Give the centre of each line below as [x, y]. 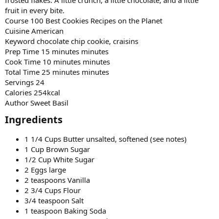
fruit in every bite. [35, 10]
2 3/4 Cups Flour [53, 190]
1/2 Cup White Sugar [59, 159]
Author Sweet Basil [37, 102]
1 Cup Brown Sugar [57, 149]
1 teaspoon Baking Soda [65, 210]
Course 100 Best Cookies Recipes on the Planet [84, 20]
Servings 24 [25, 82]
